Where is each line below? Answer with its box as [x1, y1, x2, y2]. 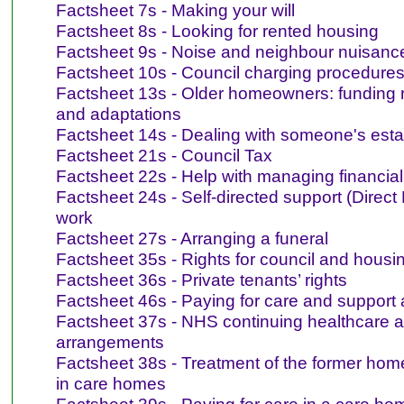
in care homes [55, 373, 166, 394]
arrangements [55, 332, 164, 353]
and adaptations [55, 104, 181, 124]
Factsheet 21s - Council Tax [55, 145, 272, 166]
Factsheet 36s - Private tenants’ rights [55, 270, 347, 290]
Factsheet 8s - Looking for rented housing [55, 21, 379, 41]
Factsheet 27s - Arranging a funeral [55, 228, 328, 249]
